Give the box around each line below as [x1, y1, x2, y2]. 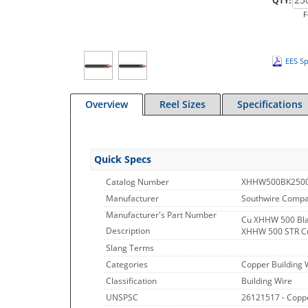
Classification [106, 275, 157, 287]
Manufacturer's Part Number [106, 209, 217, 221]
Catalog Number [106, 176, 169, 188]
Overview [85, 98, 128, 111]
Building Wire [241, 275, 292, 287]
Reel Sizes [159, 98, 206, 111]
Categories [106, 258, 148, 270]
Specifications [237, 98, 302, 111]
